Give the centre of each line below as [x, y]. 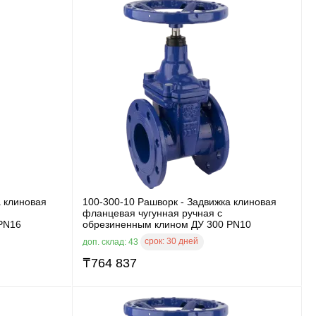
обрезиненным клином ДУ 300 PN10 [167, 224]
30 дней [182, 241]
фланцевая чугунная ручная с [152, 213]
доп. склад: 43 [111, 242]
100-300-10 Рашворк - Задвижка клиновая [180, 201]
